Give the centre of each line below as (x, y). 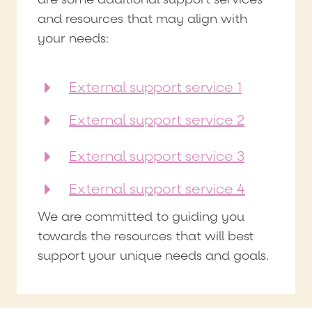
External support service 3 (157, 156)
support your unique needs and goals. (153, 256)
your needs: (73, 38)
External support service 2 (157, 120)
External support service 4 (157, 189)
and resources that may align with (142, 19)
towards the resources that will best (146, 236)
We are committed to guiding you (141, 217)
